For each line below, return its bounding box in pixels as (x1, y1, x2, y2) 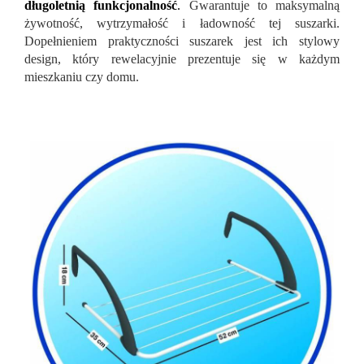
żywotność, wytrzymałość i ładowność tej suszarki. (24, 16, 340, 31)
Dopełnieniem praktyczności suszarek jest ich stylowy (24, 34, 340, 49)
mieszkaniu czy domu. (24, 70, 139, 84)
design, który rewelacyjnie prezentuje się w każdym (24, 52, 340, 67)
